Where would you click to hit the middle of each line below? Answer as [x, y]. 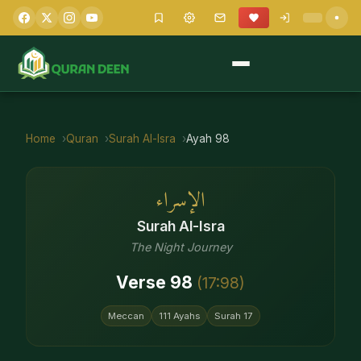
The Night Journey [180, 247]
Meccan [126, 316]
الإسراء [180, 201]
